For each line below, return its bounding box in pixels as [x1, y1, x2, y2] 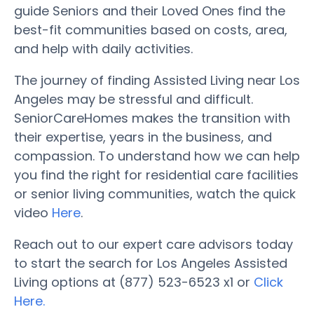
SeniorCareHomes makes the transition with [14, 109, 290, 127]
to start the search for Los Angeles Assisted [14, 254, 287, 272]
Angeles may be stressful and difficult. [14, 90, 253, 108]
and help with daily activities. [14, 39, 193, 57]
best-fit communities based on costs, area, [14, 20, 287, 39]
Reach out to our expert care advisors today [14, 235, 293, 253]
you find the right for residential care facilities [14, 165, 299, 184]
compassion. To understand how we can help [14, 146, 300, 165]
